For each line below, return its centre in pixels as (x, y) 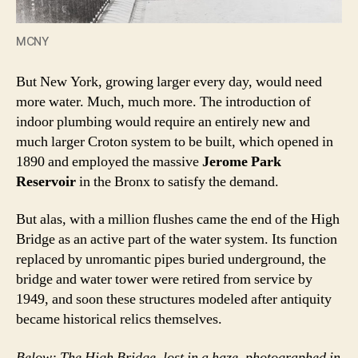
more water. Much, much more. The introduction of (163, 101)
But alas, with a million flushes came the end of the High (178, 220)
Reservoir (46, 181)
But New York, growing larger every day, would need (169, 82)
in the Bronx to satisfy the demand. (177, 181)
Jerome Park (242, 161)
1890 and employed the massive (109, 161)
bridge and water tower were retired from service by (164, 280)
